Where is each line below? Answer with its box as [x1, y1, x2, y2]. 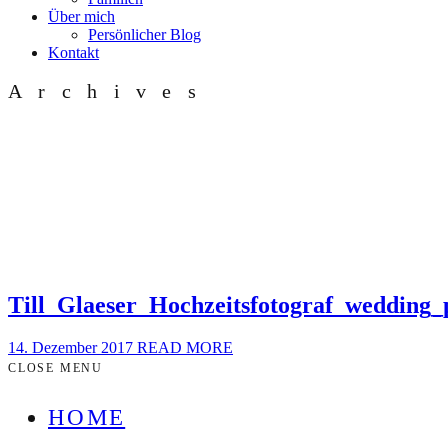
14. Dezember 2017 [8, 339, 137, 357]
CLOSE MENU [8, 361, 103, 376]
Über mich [48, 8, 115, 25]
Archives [8, 80, 213, 102]
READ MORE [137, 339, 233, 357]
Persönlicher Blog [88, 26, 201, 43]
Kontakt [48, 44, 99, 61]
